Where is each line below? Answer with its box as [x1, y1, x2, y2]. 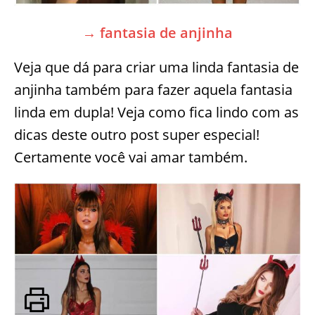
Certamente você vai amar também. [14, 147, 247, 167]
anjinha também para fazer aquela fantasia [14, 79, 292, 99]
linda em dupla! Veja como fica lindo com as [14, 102, 299, 122]
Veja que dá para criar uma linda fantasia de [14, 57, 299, 77]
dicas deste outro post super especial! [14, 124, 259, 144]
